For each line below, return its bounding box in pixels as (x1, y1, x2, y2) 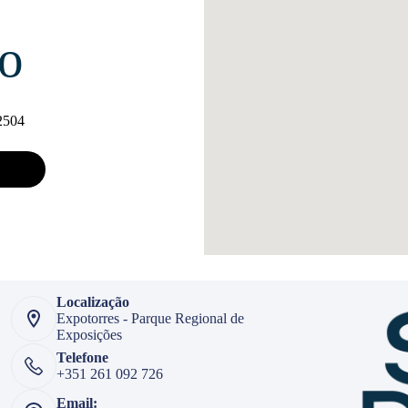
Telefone (56, 350, 108, 366)
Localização (56, 294, 129, 311)
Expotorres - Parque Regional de (56, 311, 244, 327)
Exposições (56, 327, 122, 343)
